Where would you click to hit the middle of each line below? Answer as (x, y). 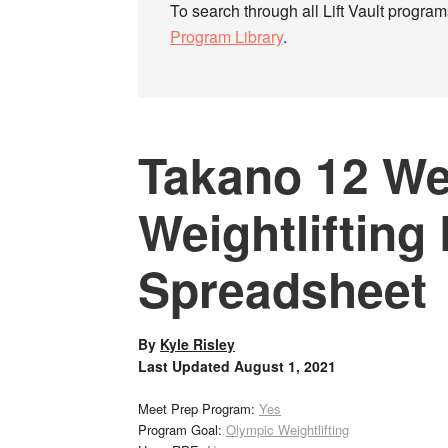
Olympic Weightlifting (287, 429)
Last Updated (186, 366)
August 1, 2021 (285, 366)
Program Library (226, 36)
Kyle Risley (197, 344)
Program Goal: (182, 429)
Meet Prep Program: (198, 408)
